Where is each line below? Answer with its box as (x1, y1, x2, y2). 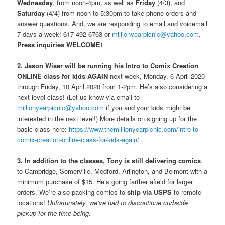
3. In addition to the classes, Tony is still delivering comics (17, 156, 201, 166)
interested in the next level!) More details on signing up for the (17, 114, 197, 124)
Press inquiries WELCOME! (17, 40, 103, 50)
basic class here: (17, 124, 69, 134)
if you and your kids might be (104, 103, 191, 113)
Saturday (17, 8, 47, 18)
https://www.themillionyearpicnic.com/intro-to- (69, 124, 201, 134)
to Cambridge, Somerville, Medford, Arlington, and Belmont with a (17, 166, 208, 176)
